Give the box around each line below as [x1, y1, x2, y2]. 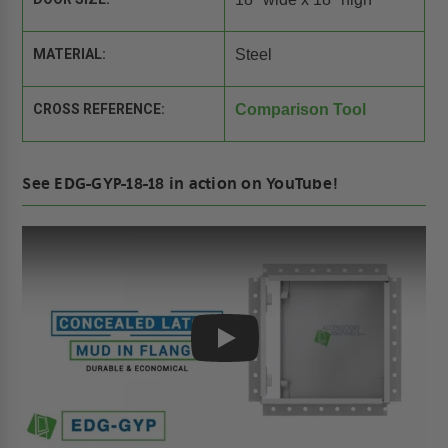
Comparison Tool [234, 101, 366, 119]
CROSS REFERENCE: [33, 101, 166, 118]
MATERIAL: [33, 46, 107, 63]
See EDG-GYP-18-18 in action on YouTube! [22, 174, 340, 193]
